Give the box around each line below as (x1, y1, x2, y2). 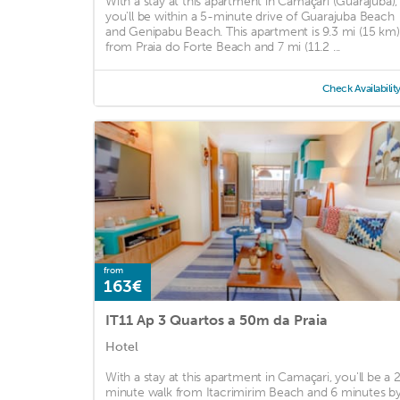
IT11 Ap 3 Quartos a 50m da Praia (105, 312, 328, 329)
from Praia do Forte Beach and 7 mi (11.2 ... (105, 39, 341, 55)
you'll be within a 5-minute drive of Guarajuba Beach (105, 9, 395, 25)
